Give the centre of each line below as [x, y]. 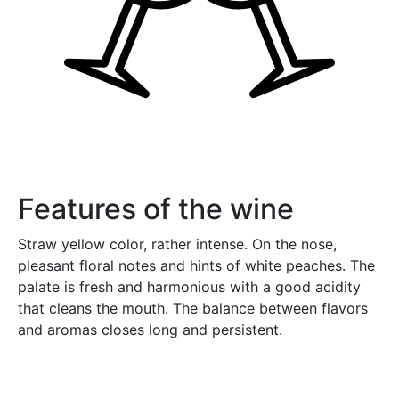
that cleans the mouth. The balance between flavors [193, 308]
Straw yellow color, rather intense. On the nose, [177, 244]
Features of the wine [156, 208]
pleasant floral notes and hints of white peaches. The [196, 265]
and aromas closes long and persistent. [150, 329]
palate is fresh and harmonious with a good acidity [189, 286]
